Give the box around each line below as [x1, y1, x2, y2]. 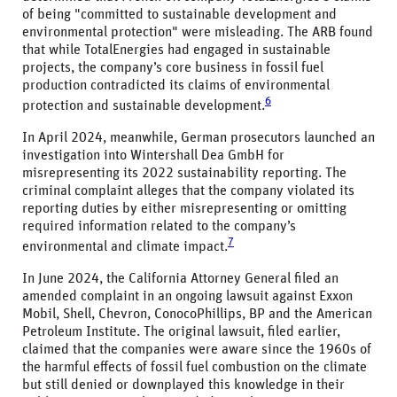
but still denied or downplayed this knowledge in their [22, 378, 345, 393]
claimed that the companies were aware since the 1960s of [22, 342, 371, 357]
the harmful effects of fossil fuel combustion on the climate [22, 360, 367, 375]
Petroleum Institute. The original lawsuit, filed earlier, [22, 324, 340, 339]
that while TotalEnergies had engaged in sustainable [22, 42, 331, 57]
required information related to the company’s [22, 218, 296, 233]
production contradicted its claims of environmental [22, 77, 330, 92]
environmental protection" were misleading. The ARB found [22, 24, 373, 39]
